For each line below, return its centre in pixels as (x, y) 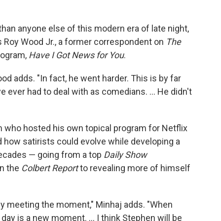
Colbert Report (50, 168)
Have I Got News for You (76, 55)
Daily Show (125, 155)
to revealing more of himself (134, 168)
